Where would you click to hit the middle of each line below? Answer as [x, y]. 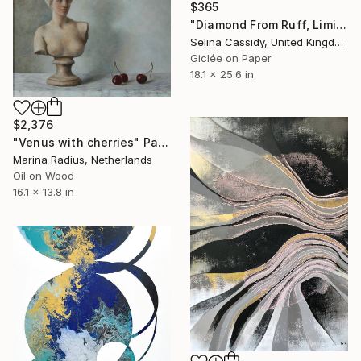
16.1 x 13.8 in [44, 192]
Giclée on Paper [231, 58]
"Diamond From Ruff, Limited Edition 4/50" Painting [341, 25]
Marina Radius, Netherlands [83, 160]
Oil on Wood [44, 176]
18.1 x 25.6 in [222, 75]
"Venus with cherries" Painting [163, 143]
